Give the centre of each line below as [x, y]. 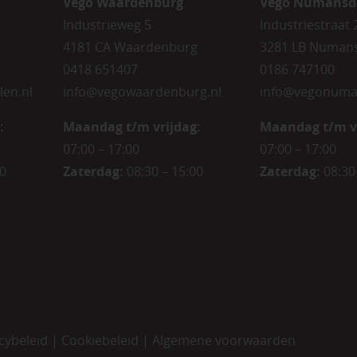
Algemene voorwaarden [224, 340]
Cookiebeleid [100, 340]
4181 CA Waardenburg [131, 47]
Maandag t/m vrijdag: [132, 127]
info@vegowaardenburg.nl [143, 92]
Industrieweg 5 [108, 25]
